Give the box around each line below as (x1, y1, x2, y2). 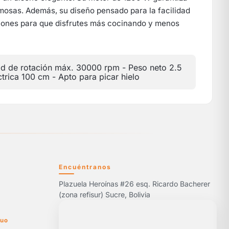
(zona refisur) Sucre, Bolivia (58, 190, 150, 199)
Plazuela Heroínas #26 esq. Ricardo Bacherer (58, 179, 210, 188)
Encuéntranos (58, 163, 111, 171)
